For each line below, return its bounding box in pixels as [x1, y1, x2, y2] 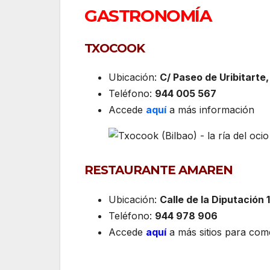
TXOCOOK [84, 40, 145, 55]
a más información [169, 104, 254, 116]
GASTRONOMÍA [84, 5, 212, 27]
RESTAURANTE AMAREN [84, 163, 233, 178]
